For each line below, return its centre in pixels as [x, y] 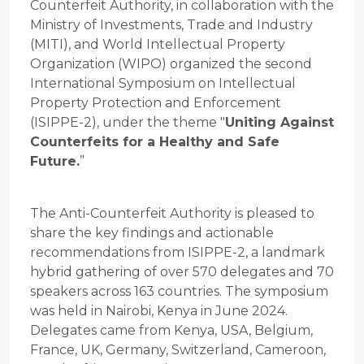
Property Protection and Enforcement [156, 103]
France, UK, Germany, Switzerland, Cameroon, [178, 350]
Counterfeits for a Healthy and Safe [155, 142]
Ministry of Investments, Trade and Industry [171, 25]
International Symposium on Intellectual [163, 84]
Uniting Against [279, 123]
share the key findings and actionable [152, 233]
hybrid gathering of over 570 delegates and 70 [182, 272]
